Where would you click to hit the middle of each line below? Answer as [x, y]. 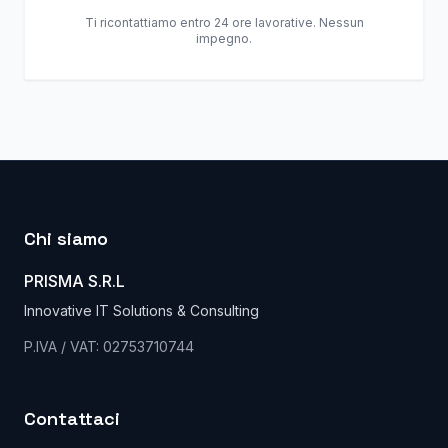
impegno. [224, 38]
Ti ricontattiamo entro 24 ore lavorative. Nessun [224, 22]
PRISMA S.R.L [74, 281]
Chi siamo [66, 238]
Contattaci [72, 418]
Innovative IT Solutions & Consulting [141, 310]
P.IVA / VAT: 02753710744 [109, 346]
